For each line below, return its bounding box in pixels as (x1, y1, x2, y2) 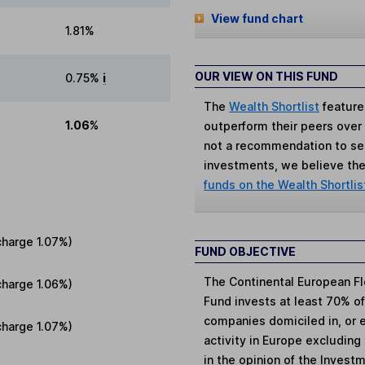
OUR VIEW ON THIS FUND (195, 69, 338, 84)
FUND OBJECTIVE (195, 244, 296, 258)
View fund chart (210, 11, 303, 25)
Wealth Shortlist (229, 99, 320, 114)
